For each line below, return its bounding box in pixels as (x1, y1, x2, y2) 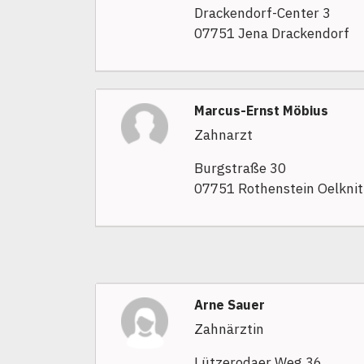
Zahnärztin (193, 320, 264, 339)
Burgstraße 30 (193, 159, 286, 178)
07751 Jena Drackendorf (193, 24, 349, 43)
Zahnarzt (193, 126, 253, 145)
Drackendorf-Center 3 (193, 4, 331, 23)
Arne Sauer (193, 297, 265, 314)
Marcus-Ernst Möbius (193, 102, 328, 119)
